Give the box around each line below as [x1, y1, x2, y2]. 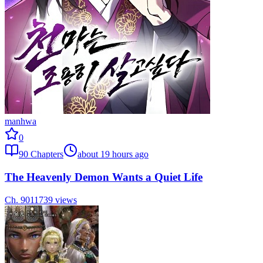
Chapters [28, 149, 63, 160]
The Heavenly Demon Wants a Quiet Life [5, 170, 203, 183]
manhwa [5, 116, 36, 127]
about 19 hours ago [77, 149, 149, 160]
